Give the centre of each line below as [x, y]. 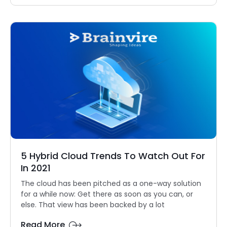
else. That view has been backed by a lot [93, 205]
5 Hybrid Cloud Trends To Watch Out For [113, 156]
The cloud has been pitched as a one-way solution [111, 183]
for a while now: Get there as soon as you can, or [107, 194]
